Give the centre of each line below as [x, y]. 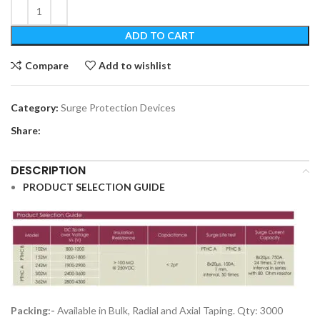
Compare [46, 65]
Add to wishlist [135, 65]
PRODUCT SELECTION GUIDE [94, 187]
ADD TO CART [160, 35]
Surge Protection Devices [118, 107]
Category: [35, 107]
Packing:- [33, 310]
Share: [26, 130]
